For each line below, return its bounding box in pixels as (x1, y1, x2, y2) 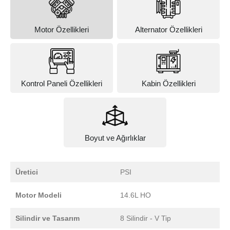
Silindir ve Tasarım (15, 214, 80, 222)
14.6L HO (120, 190, 151, 199)
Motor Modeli (15, 190, 62, 199)
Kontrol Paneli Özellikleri (21, 79, 102, 88)
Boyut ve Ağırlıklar (84, 133, 146, 142)
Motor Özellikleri (34, 25, 89, 34)
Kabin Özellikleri (141, 79, 196, 88)
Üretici (15, 167, 38, 176)
